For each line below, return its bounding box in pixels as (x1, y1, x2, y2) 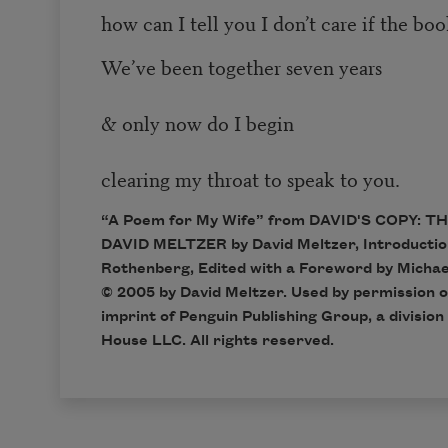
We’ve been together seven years (100, 52, 382, 82)
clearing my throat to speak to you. (100, 164, 400, 194)
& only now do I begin (100, 108, 294, 138)
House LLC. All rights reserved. (100, 333, 334, 350)
